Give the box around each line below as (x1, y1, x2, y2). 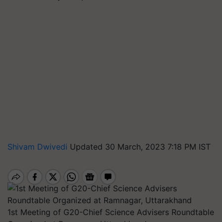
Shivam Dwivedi (7, 142, 70, 152)
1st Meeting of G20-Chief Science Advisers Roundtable (7, 207, 214, 217)
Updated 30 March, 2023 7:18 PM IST (70, 142, 211, 152)
